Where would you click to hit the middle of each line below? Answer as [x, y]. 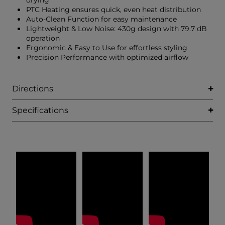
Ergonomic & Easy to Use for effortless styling [107, 48]
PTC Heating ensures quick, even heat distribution [114, 10]
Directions [33, 89]
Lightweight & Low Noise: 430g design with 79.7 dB [117, 29]
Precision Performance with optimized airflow [107, 57]
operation [43, 38]
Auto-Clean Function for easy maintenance [101, 19]
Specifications [40, 110]
